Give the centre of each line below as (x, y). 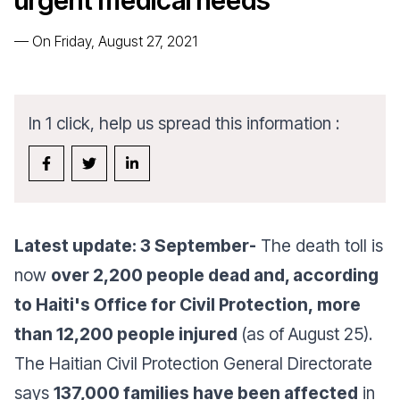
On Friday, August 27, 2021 (115, 41)
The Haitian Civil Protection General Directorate (193, 363)
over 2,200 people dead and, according (215, 275)
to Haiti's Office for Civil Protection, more (187, 304)
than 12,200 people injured (128, 334)
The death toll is (320, 246)
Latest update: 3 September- (135, 246)
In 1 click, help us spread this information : (184, 123)
